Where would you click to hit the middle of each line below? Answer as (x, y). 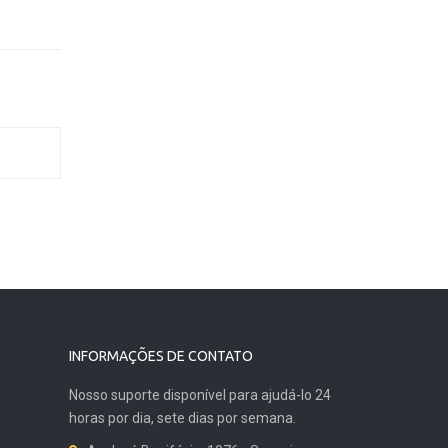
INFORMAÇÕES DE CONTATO (160, 356)
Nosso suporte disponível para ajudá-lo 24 (199, 395)
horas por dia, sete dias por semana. (182, 418)
